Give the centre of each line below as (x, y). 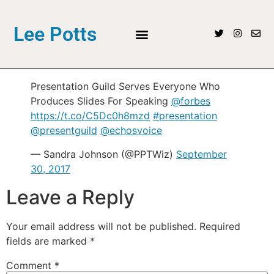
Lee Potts (55, 35)
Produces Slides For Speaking (101, 101)
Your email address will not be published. (101, 226)
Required (220, 226)
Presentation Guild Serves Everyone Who (125, 87)
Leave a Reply (70, 197)
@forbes (191, 101)
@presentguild (64, 131)
